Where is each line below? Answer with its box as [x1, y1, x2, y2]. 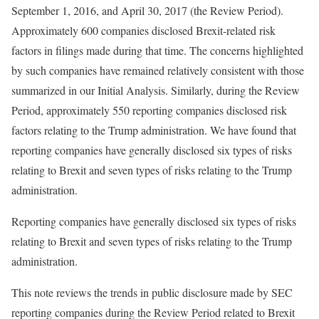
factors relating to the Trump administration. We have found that [11, 122, 296, 137]
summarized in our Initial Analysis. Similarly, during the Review [11, 83, 300, 98]
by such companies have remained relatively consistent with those [11, 63, 304, 78]
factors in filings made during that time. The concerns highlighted [11, 43, 303, 58]
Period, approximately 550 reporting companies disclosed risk [11, 103, 287, 117]
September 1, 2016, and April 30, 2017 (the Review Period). [11, 3, 283, 18]
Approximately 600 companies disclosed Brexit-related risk [11, 23, 276, 38]
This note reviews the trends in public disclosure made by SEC [11, 285, 293, 300]
